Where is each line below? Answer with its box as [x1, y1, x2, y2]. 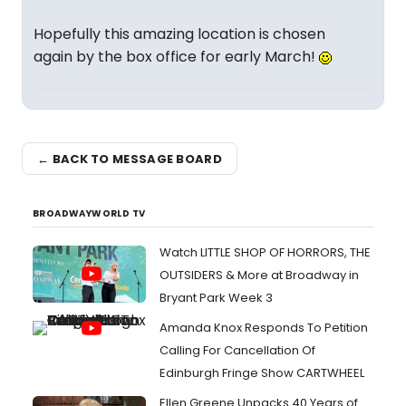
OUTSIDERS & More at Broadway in [159, 266, 359, 284]
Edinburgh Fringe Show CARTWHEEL [159, 364, 364, 382]
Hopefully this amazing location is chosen [34, 24, 325, 44]
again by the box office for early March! [34, 46, 319, 67]
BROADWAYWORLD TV [33, 207, 146, 220]
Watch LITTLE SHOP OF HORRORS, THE [159, 244, 371, 261]
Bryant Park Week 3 [159, 289, 273, 306]
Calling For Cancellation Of [159, 342, 315, 359]
